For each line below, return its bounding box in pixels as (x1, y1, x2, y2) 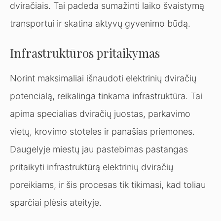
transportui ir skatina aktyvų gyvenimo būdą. (10, 18, 190, 29)
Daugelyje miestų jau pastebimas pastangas (10, 144, 188, 154)
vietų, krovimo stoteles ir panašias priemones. (10, 126, 195, 137)
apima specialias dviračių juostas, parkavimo (10, 108, 190, 119)
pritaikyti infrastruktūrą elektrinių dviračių (10, 161, 173, 172)
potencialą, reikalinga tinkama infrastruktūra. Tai (10, 90, 202, 101)
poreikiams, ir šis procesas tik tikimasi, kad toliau (10, 179, 206, 190)
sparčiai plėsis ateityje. (10, 197, 102, 208)
